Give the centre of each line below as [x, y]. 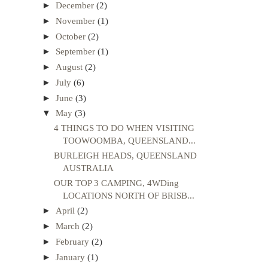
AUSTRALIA [88, 168]
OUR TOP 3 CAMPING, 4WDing [116, 183]
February [74, 241]
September [77, 52]
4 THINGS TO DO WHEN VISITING [124, 128]
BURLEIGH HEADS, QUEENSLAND [125, 155]
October [72, 36]
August [70, 67]
